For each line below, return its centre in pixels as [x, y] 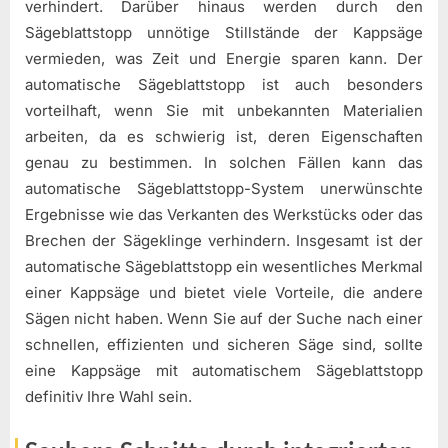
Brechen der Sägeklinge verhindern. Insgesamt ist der [224, 241]
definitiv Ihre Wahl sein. [108, 397]
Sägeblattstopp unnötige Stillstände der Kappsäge [224, 33]
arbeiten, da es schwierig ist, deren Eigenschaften [224, 137]
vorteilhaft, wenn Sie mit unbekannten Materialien [224, 111]
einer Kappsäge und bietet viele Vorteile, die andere [224, 293]
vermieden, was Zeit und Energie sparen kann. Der [224, 59]
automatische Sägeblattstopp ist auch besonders [224, 85]
